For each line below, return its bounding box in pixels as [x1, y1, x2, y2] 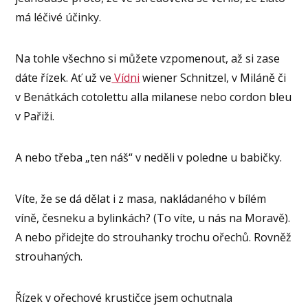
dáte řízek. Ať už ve [15, 70, 112, 86]
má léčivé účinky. [15, 10, 102, 25]
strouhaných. [15, 249, 83, 265]
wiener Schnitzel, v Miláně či [140, 70, 287, 86]
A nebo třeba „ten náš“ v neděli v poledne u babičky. [15, 150, 283, 166]
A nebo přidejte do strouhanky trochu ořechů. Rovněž [15, 230, 292, 245]
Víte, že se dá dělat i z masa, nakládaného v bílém [15, 191, 267, 207]
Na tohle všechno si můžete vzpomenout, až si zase [15, 51, 280, 67]
